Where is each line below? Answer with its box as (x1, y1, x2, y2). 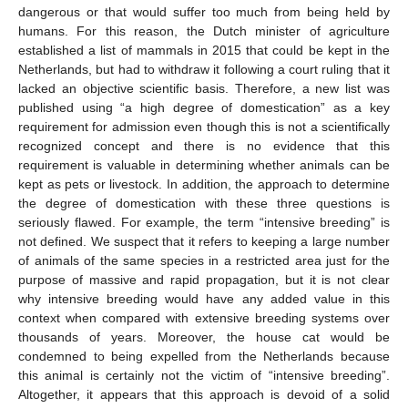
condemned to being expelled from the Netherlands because (18, 349, 390, 364)
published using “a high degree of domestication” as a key (18, 100, 390, 116)
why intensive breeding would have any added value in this (18, 291, 390, 307)
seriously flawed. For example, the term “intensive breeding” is (18, 215, 390, 230)
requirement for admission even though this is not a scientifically (18, 119, 390, 135)
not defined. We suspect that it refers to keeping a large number (18, 234, 390, 250)
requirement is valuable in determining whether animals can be (18, 158, 390, 173)
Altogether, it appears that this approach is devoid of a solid (18, 387, 390, 403)
